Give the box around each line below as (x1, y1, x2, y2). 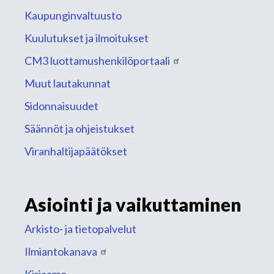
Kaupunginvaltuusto (24, 9, 122, 22)
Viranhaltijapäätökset (24, 144, 127, 158)
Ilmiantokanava (24, 245, 97, 258)
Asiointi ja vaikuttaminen (24, 193, 242, 215)
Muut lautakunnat (24, 76, 111, 90)
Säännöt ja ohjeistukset (24, 122, 135, 135)
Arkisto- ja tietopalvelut (24, 222, 136, 235)
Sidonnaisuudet (24, 99, 98, 113)
